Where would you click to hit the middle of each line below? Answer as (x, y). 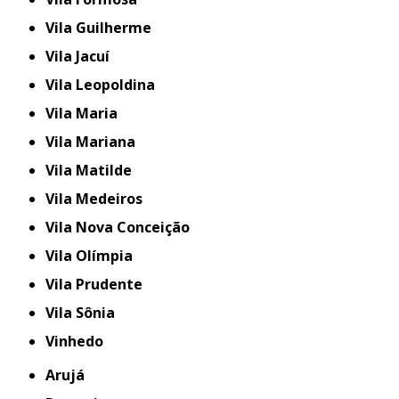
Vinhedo (79, 341)
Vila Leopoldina (105, 84)
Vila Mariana (95, 141)
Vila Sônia (85, 312)
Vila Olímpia (94, 255)
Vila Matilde (94, 170)
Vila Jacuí (82, 56)
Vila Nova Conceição (122, 227)
